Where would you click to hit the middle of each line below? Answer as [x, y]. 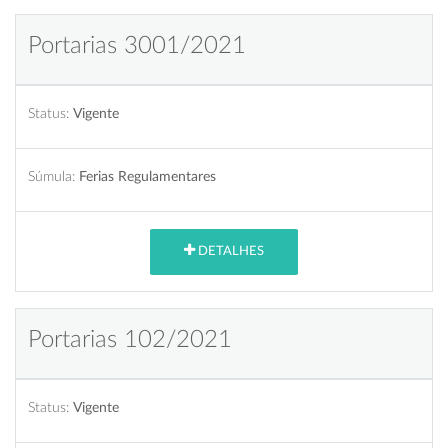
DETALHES [229, 252]
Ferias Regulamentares [147, 176]
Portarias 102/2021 [130, 339]
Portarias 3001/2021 [137, 45]
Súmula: [51, 176]
